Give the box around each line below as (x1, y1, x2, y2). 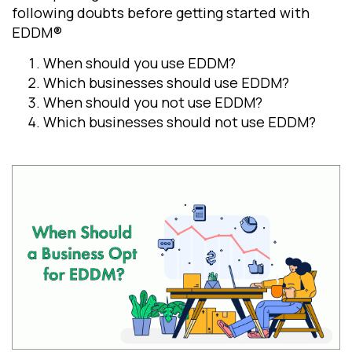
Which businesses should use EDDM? (43, 72, 289, 92)
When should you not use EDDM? (43, 92, 262, 112)
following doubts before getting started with (12, 3, 310, 23)
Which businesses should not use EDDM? (43, 112, 316, 131)
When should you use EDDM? (43, 53, 236, 72)
